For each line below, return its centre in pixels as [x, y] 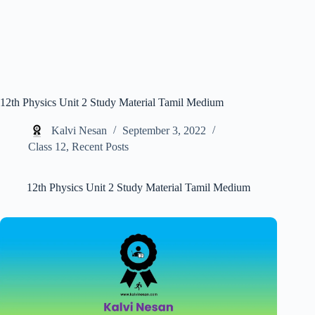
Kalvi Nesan [79, 131]
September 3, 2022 [164, 131]
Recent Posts [100, 147]
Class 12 [47, 147]
